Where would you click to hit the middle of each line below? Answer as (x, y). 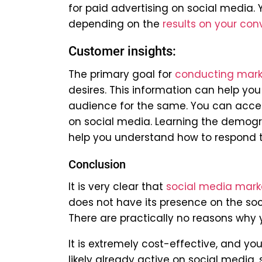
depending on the (116, 24)
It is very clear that (117, 187)
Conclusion (97, 165)
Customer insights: (122, 51)
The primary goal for (122, 75)
